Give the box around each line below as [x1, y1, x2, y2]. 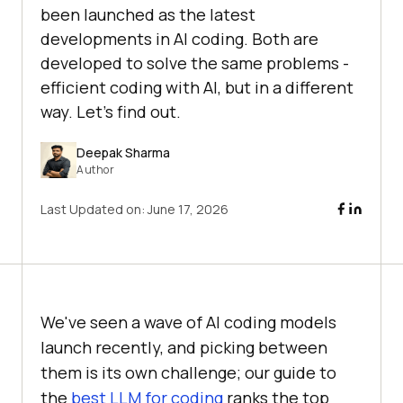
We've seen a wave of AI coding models [40, 311, 336, 334]
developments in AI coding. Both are [40, 28, 318, 50]
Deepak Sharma [76, 143, 170, 161]
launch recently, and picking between [40, 336, 327, 359]
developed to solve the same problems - [40, 52, 349, 75]
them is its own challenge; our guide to [40, 362, 336, 384]
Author [76, 161, 114, 177]
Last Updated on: [40, 201, 148, 219]
